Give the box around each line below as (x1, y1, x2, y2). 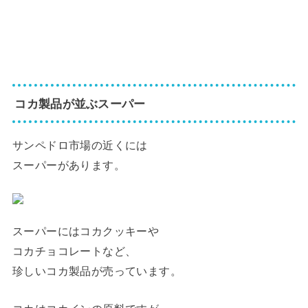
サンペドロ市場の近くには (12, 138, 148, 151)
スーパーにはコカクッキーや (12, 224, 159, 237)
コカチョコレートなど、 (12, 244, 137, 257)
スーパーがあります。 (12, 158, 126, 171)
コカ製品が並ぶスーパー (14, 96, 146, 111)
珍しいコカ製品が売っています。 (12, 264, 182, 277)
